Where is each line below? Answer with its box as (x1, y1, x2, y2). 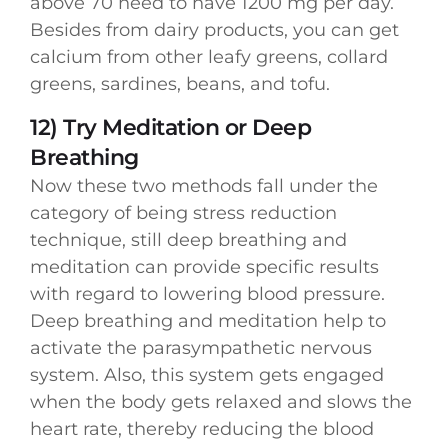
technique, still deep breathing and (30, 228, 347, 251)
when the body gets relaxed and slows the (30, 390, 412, 413)
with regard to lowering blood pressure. (30, 282, 385, 305)
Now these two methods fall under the (30, 174, 378, 197)
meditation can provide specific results (30, 255, 379, 278)
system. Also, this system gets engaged (30, 363, 384, 386)
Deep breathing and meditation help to (30, 309, 386, 332)
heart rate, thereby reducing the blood (30, 417, 374, 440)
